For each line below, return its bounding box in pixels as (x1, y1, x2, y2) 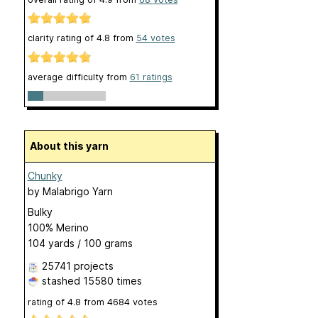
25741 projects (41, 259, 114, 272)
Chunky (27, 169, 62, 182)
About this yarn (36, 139, 109, 152)
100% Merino (27, 221, 89, 234)
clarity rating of (27, 33, 97, 44)
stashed (38, 274, 83, 287)
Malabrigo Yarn (42, 185, 113, 197)
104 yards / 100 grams (27, 236, 133, 249)
